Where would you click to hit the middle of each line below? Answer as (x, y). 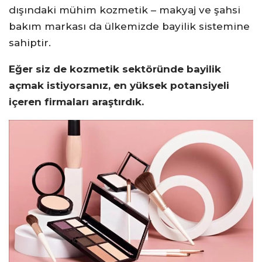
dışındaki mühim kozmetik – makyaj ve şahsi (125, 10)
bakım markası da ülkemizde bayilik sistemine (129, 26)
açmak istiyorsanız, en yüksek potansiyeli (119, 85)
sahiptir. (30, 43)
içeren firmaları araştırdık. (76, 102)
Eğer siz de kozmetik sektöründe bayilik (115, 69)
